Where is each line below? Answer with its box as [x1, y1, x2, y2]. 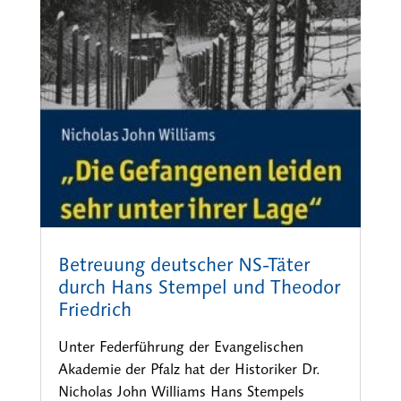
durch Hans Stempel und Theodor [57, 275, 340, 299]
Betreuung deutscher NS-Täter [57, 252, 310, 277]
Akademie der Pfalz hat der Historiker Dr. [57, 360, 320, 378]
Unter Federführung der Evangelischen [57, 337, 303, 355]
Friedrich [57, 297, 132, 321]
